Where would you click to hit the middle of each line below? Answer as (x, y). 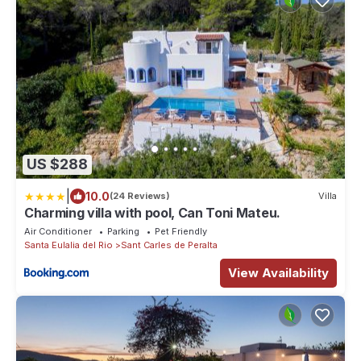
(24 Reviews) (140, 196)
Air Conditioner (58, 231)
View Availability (278, 272)
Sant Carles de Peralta (169, 245)
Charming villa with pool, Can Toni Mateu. (152, 212)
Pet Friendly (181, 231)
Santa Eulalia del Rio (68, 245)
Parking (123, 231)
